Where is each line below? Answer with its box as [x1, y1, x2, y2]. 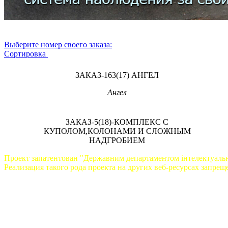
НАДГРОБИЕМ [89, 136, 145, 145]
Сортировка [4, 49, 48, 59]
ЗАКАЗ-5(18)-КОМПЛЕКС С [66, 118, 168, 127]
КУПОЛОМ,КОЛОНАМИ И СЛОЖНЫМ [43, 127, 191, 136]
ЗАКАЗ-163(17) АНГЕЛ [75, 71, 159, 80]
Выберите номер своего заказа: [4, 40, 112, 49]
